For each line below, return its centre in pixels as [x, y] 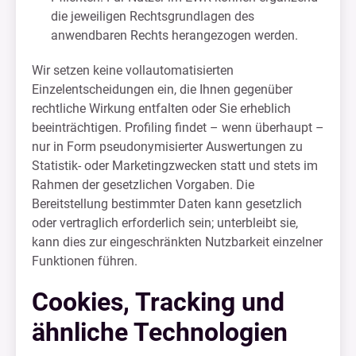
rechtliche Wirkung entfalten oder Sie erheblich [161, 108]
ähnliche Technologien [160, 332]
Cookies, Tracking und [158, 302]
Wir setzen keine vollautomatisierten [133, 70]
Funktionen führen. [85, 261]
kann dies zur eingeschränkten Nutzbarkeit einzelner [177, 242]
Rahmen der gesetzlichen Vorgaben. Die [143, 185]
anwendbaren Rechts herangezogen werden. [174, 35]
